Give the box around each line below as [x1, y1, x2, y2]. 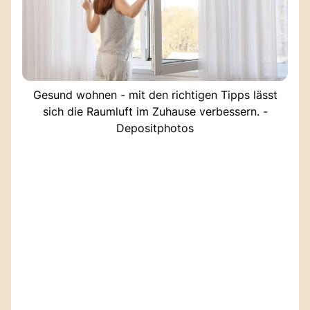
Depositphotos [116, 120, 194, 135]
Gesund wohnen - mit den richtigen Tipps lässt [33, 87, 277, 102]
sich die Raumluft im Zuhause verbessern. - [42, 104, 268, 118]
